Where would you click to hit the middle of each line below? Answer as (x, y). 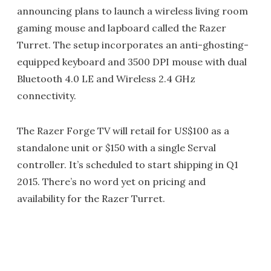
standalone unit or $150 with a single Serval (116, 148)
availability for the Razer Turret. (91, 199)
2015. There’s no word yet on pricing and (111, 182)
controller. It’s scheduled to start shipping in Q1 (128, 165)
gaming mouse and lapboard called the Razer (122, 28)
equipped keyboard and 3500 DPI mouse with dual (132, 62)
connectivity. (47, 96)
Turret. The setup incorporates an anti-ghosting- (133, 45)
